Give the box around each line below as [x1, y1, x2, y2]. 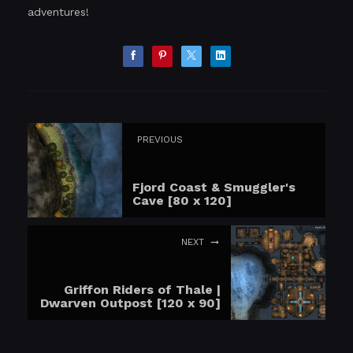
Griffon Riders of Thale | [64, 281, 221, 297]
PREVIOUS [137, 133, 183, 145]
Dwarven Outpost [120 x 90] [40, 295, 221, 310]
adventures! [28, 6, 89, 18]
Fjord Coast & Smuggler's [132, 179, 295, 195]
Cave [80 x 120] [132, 192, 232, 208]
